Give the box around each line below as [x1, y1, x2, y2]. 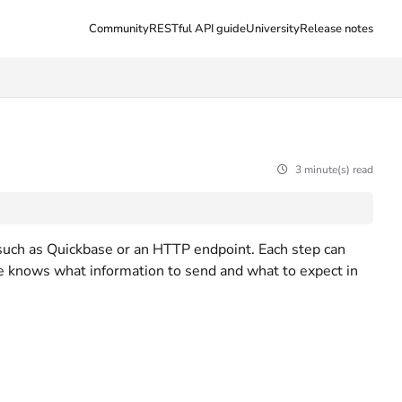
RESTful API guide [149, 21, 246, 37]
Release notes [300, 21, 373, 37]
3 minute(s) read [295, 162, 373, 177]
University [246, 21, 300, 37]
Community [89, 21, 149, 37]
